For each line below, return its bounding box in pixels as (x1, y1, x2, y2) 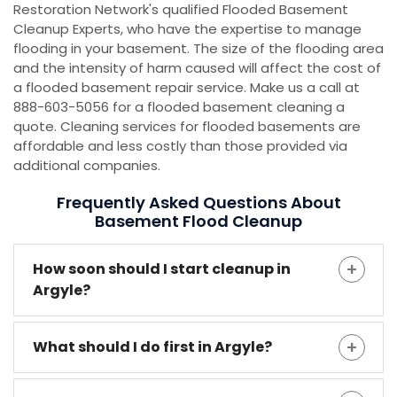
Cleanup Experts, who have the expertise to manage (13, 19, 362, 39)
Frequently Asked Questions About (56, 191, 341, 214)
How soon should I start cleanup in (33, 259, 291, 280)
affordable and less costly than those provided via (13, 136, 347, 156)
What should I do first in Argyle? (33, 337, 272, 358)
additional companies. (13, 156, 160, 175)
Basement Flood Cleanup (95, 210, 302, 233)
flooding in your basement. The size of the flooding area (13, 39, 384, 58)
